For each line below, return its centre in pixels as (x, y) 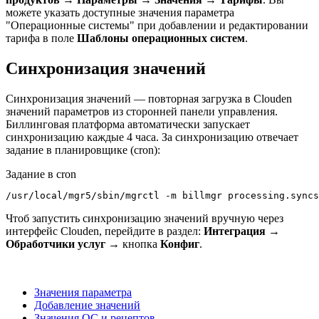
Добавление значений (87, 305)
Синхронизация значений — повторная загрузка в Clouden (149, 98)
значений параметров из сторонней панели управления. (142, 111)
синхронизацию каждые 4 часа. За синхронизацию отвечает (152, 137)
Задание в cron (41, 174)
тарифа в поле (41, 38)
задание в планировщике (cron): (83, 150)
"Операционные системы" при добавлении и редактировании (157, 25)
